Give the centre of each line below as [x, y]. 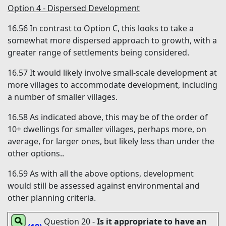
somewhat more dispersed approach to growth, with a [112, 41]
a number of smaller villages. [63, 97]
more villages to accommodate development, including [112, 85]
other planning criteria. [52, 198]
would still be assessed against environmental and [104, 186]
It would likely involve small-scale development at [123, 73]
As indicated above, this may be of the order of [119, 117]
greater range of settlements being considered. [98, 53]
